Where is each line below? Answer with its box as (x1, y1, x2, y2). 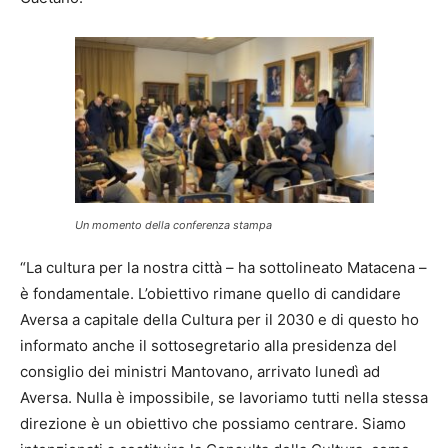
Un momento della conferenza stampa (74, 217, 272, 232)
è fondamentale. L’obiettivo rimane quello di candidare (20, 283, 401, 303)
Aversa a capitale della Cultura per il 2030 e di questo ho (20, 309, 419, 329)
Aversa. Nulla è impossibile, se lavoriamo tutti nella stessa (20, 387, 428, 407)
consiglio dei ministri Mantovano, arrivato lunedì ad (20, 361, 380, 381)
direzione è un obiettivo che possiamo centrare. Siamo (20, 413, 406, 433)
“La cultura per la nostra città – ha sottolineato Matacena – (20, 257, 427, 277)
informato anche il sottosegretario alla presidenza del (20, 335, 397, 355)
